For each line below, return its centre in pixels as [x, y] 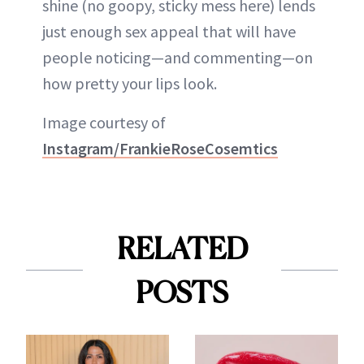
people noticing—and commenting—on [178, 57]
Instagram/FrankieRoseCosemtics [160, 148]
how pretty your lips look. [130, 83]
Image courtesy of [104, 122]
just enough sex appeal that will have [169, 31]
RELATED [182, 248]
